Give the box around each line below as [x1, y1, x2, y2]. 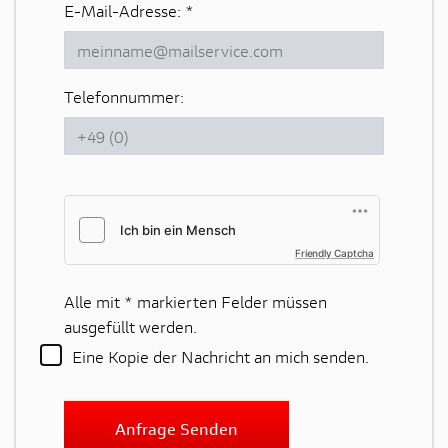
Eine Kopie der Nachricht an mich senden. [72, 346, 369, 368]
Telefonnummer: [64, 86, 184, 107]
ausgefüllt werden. [64, 316, 197, 337]
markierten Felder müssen [133, 291, 327, 312]
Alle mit [64, 291, 124, 312]
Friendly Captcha [295, 247, 374, 259]
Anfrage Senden [115, 418, 238, 440]
